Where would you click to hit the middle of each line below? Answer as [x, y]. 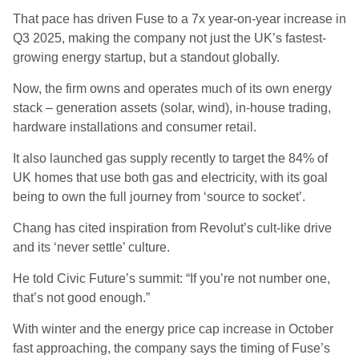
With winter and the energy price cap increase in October [173, 329]
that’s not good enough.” [83, 298]
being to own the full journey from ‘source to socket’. [161, 197]
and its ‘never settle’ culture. [93, 247]
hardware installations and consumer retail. [136, 127]
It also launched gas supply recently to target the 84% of [170, 158]
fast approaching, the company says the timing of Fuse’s [171, 348]
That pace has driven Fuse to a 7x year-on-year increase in [179, 19]
